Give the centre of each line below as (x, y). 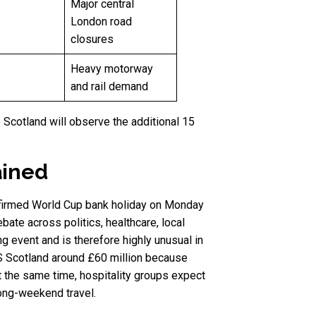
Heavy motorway (112, 69)
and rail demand (109, 87)
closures (92, 39)
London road (101, 22)
